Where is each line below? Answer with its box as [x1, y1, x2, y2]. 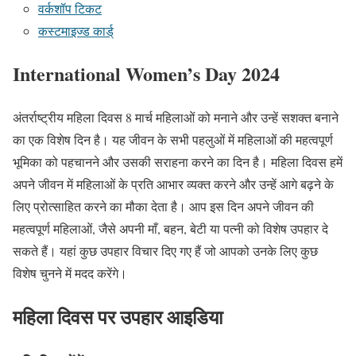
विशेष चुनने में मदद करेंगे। [13, 265, 127, 282]
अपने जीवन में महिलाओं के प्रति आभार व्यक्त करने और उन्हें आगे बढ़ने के [13, 176, 334, 193]
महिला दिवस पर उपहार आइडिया [13, 303, 222, 331]
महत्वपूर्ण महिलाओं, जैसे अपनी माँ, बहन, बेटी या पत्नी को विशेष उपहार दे [13, 220, 328, 238]
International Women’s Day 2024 [13, 60, 280, 88]
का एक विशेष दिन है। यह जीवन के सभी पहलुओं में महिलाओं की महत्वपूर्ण [13, 131, 333, 149]
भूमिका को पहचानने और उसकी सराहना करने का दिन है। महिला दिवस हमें [13, 153, 342, 171]
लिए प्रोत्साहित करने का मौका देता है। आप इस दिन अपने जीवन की [13, 198, 314, 215]
